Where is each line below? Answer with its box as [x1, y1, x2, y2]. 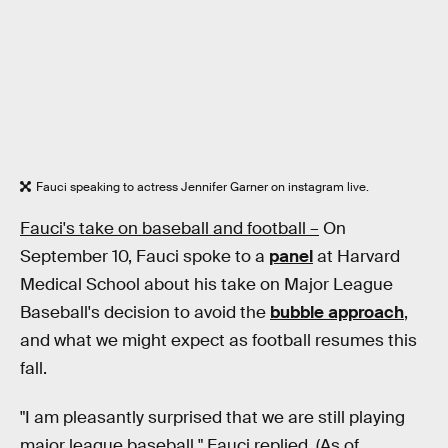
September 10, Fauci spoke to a [20, 245, 269, 267]
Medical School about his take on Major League [20, 273, 393, 295]
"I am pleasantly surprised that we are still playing [20, 407, 405, 429]
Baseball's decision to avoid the [20, 301, 270, 323]
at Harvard [313, 245, 400, 267]
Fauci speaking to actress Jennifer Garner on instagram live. [36, 178, 369, 195]
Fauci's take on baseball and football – [20, 217, 319, 239]
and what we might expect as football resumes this [20, 329, 417, 351]
